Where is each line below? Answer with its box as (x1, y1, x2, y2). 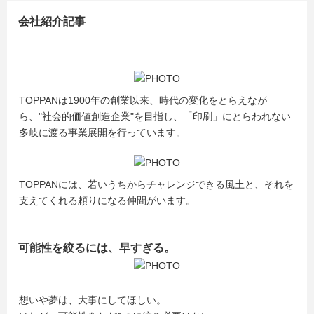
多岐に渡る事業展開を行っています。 (19, 126, 186, 138)
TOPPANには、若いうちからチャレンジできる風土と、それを (19, 178, 294, 190)
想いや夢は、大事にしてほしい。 (19, 294, 166, 306)
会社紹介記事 (18, 15, 86, 27)
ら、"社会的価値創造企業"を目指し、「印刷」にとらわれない (19, 110, 291, 122)
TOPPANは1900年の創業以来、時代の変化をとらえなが (19, 94, 267, 106)
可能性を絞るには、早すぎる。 (18, 241, 175, 254)
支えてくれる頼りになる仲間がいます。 (19, 194, 196, 206)
